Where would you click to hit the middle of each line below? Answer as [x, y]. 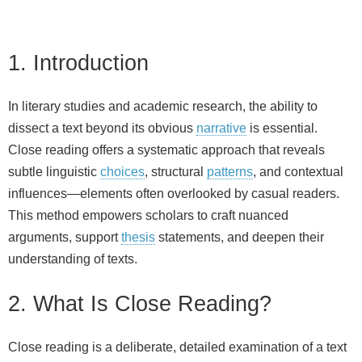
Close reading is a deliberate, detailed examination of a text [177, 347]
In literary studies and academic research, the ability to [163, 107]
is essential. [282, 128]
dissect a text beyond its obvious [102, 128]
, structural [176, 172]
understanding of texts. [73, 259]
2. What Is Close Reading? [140, 303]
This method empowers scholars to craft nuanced [148, 216]
